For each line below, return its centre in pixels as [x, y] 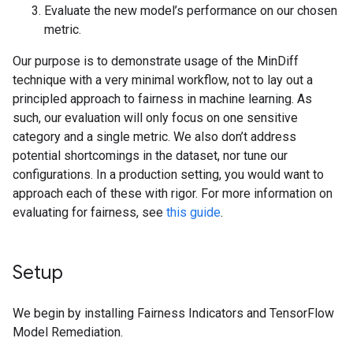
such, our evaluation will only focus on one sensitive [155, 118]
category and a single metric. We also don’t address [154, 137]
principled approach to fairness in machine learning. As [162, 99]
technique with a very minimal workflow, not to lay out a [163, 80]
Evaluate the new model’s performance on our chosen [191, 11]
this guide [193, 212]
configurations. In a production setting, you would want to [168, 175]
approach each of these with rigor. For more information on [173, 193]
